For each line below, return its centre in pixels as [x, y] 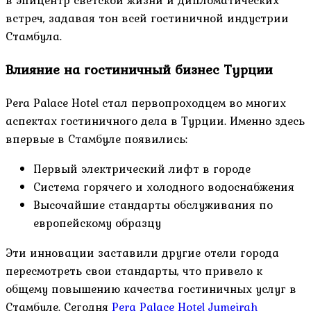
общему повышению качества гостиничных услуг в [151, 289]
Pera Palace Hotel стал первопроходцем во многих [146, 103]
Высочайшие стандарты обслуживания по [153, 205]
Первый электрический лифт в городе [142, 169]
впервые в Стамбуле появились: [96, 139]
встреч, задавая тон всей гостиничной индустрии [147, 18]
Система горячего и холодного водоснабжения [164, 187]
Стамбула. [34, 36]
